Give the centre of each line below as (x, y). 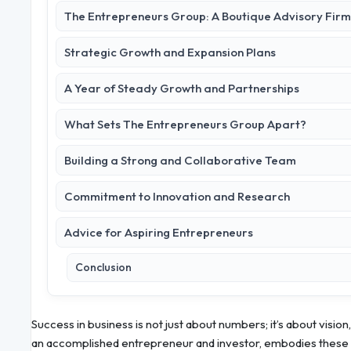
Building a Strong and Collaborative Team (180, 161)
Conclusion (103, 268)
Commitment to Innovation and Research (177, 197)
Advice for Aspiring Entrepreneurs (159, 233)
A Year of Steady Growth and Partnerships (182, 89)
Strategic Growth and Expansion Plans (170, 52)
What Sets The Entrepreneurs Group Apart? (185, 125)
